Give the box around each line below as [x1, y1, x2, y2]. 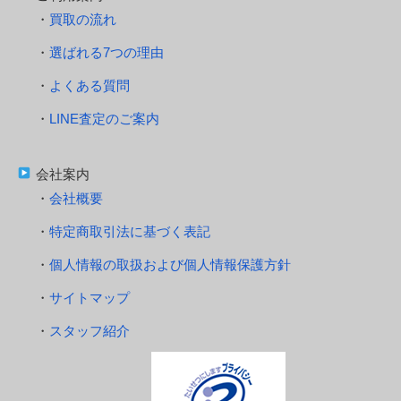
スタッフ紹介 [49, 322, 130, 338]
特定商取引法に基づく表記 [49, 223, 210, 239]
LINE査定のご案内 [49, 110, 159, 126]
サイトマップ [49, 289, 130, 305]
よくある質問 [49, 77, 130, 93]
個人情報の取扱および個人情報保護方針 [49, 256, 291, 272]
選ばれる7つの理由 [49, 44, 164, 60]
